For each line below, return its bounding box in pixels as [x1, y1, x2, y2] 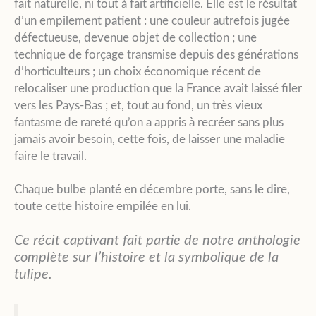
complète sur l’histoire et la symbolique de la [14, 250, 279, 265]
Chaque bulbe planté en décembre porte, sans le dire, [14, 183, 290, 196]
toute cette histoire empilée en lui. [14, 200, 191, 213]
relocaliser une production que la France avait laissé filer [14, 82, 302, 95]
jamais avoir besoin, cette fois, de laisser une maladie [14, 133, 285, 145]
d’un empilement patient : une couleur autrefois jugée [14, 14, 290, 27]
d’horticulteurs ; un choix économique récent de [14, 65, 261, 78]
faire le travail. [14, 150, 87, 162]
